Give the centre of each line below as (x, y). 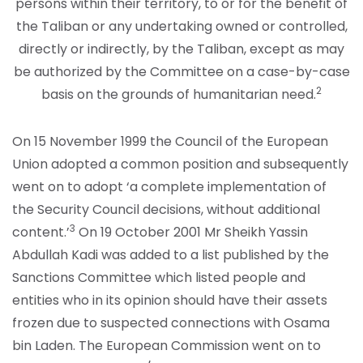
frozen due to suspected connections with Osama (171, 323)
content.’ (41, 233)
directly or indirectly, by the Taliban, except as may (181, 49)
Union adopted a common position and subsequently (180, 164)
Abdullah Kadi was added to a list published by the (171, 255)
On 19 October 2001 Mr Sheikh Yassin (192, 233)
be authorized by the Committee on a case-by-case (181, 72)
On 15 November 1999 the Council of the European (170, 142)
